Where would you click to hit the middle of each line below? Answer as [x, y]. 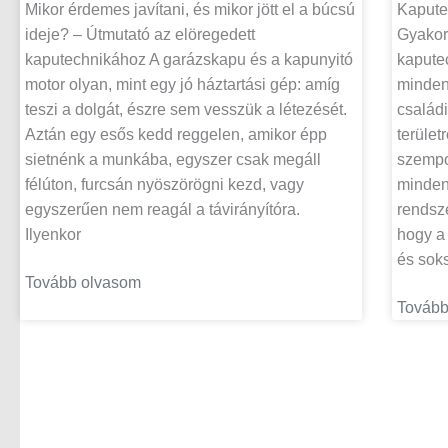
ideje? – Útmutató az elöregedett [140, 34]
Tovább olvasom [83, 282]
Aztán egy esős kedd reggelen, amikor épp [176, 134]
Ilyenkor [53, 234]
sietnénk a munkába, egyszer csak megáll [173, 159]
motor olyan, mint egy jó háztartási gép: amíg [182, 84]
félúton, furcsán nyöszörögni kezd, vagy [164, 184]
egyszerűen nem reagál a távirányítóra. [162, 209]
